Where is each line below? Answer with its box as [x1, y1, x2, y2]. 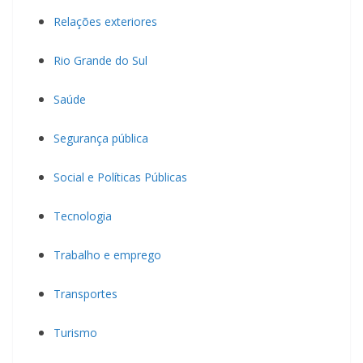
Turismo [53, 324, 97, 340]
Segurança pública [53, 130, 148, 146]
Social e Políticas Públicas [53, 169, 187, 185]
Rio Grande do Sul [53, 52, 147, 68]
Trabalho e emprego [53, 246, 161, 263]
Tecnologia [53, 207, 112, 224]
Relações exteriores [53, 13, 157, 29]
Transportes [53, 285, 117, 301]
